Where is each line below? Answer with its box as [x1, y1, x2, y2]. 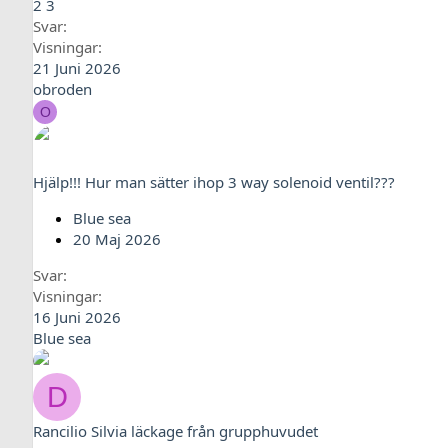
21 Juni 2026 [33, 58, 121, 78]
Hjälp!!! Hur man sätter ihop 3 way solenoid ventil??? [33, 172, 395, 192]
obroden [33, 79, 92, 99]
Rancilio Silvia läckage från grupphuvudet [33, 421, 318, 441]
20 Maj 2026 [73, 229, 161, 249]
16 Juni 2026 [33, 307, 121, 327]
